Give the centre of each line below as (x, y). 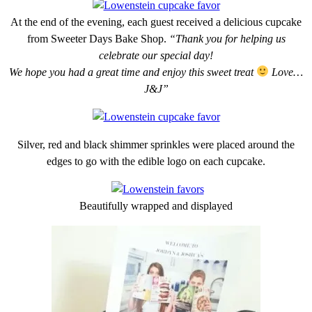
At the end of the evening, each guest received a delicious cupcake (156, 22)
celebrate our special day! (156, 55)
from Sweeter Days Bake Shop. (98, 38)
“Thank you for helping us (227, 38)
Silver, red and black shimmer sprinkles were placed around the (156, 144)
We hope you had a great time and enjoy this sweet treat (132, 72)
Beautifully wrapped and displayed (156, 205)
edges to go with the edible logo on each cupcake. (156, 161)
